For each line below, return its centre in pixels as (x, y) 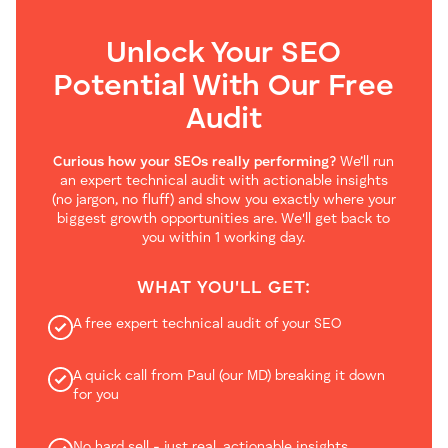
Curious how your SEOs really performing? (195, 161)
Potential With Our (191, 86)
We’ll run (365, 161)
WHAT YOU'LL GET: (223, 287)
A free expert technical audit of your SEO (207, 323)
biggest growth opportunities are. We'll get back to (224, 218)
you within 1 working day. (224, 237)
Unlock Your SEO (224, 53)
